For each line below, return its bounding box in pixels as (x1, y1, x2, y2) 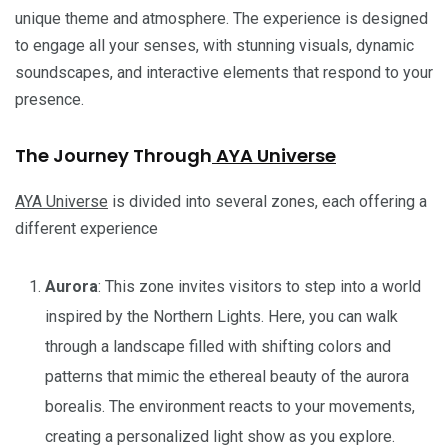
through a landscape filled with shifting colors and (45, 336, 391, 356)
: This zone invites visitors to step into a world (98, 276, 421, 296)
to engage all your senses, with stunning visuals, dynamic (15, 35, 414, 55)
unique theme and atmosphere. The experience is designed (15, 8, 428, 28)
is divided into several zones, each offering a (108, 191, 427, 211)
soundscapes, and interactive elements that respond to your (15, 62, 433, 82)
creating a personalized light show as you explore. (45, 426, 395, 446)
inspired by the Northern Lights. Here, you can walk (45, 306, 398, 326)
